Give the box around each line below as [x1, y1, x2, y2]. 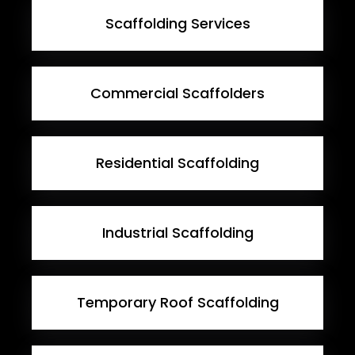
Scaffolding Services [105, 13, 250, 34]
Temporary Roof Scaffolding [76, 292, 279, 313]
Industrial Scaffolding [101, 223, 254, 243]
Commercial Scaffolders [90, 83, 265, 104]
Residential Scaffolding [96, 153, 259, 174]
